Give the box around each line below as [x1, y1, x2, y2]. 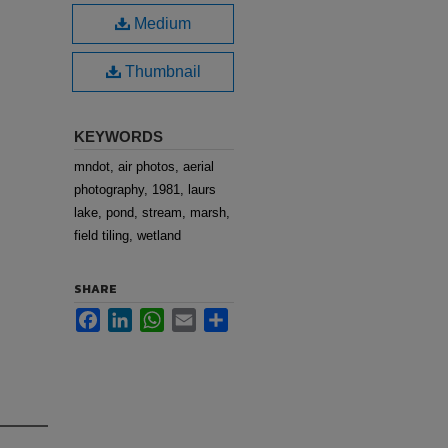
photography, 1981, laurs [74, 182, 216, 197]
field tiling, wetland [74, 228, 181, 243]
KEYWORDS [74, 128, 163, 145]
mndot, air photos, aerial [74, 159, 214, 174]
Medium [130, 15, 191, 32]
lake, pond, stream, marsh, [74, 205, 230, 220]
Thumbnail [120, 63, 201, 80]
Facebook [100, 308, 157, 323]
